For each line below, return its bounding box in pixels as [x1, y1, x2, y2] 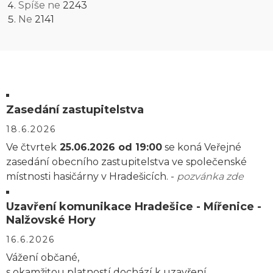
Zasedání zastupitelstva [6, 103, 144, 116]
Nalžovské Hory [6, 213, 96, 227]
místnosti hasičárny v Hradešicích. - [6, 171, 177, 182]
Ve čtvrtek [6, 141, 57, 153]
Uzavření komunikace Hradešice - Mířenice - [6, 200, 261, 213]
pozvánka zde [177, 171, 244, 182]
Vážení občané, [6, 252, 79, 263]
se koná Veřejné [162, 141, 241, 153]
